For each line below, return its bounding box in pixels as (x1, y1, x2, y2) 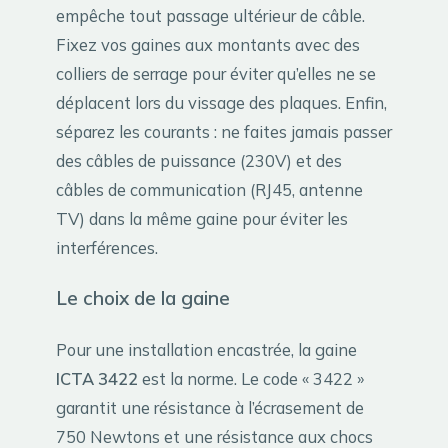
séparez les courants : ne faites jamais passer (56, 121, 392, 143)
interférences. (56, 237, 158, 259)
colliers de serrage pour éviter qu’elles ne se (56, 63, 376, 85)
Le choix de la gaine (56, 286, 230, 311)
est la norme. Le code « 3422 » (138, 368, 364, 390)
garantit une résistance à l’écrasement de (56, 397, 364, 419)
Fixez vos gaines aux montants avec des (56, 34, 360, 56)
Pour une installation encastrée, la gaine (56, 339, 357, 361)
